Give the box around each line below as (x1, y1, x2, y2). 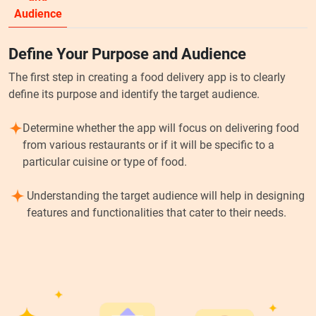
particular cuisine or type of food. (23, 154, 188, 169)
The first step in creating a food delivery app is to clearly (8, 70, 286, 84)
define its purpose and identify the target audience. (8, 87, 260, 101)
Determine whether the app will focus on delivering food (23, 121, 300, 135)
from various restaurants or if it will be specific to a (23, 138, 275, 152)
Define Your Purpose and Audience (8, 44, 246, 63)
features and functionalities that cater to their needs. (26, 205, 286, 219)
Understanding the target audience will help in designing (26, 188, 305, 202)
